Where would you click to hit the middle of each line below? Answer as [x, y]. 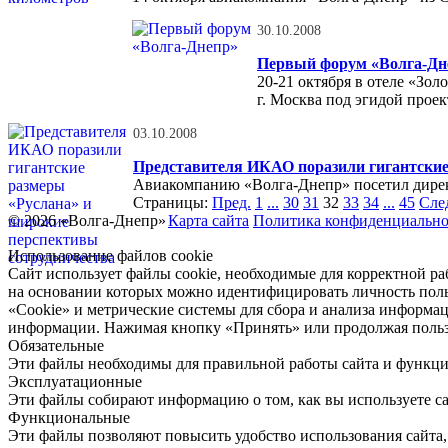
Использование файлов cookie [110, 255]
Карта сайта [208, 220]
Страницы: [170, 202]
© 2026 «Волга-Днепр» [87, 220]
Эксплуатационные [75, 381]
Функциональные [69, 417]
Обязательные [56, 345]
